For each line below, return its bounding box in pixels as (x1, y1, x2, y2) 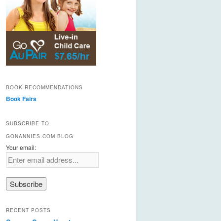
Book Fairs (6, 94, 37, 104)
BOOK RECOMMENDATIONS (6, 84, 83, 91)
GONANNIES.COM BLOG (6, 132, 74, 140)
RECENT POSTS (6, 206, 51, 214)
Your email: (6, 143, 36, 151)
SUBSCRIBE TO (6, 119, 49, 127)
